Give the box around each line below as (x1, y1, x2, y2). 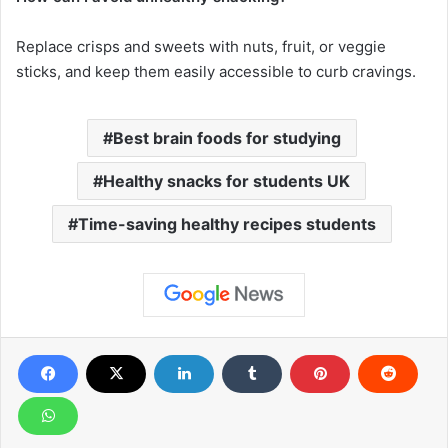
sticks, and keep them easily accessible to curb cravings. (16, 62, 416, 82)
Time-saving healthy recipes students (77, 214, 376, 235)
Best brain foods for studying (112, 128, 341, 149)
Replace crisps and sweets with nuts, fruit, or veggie (16, 37, 386, 57)
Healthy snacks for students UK (103, 171, 350, 192)
